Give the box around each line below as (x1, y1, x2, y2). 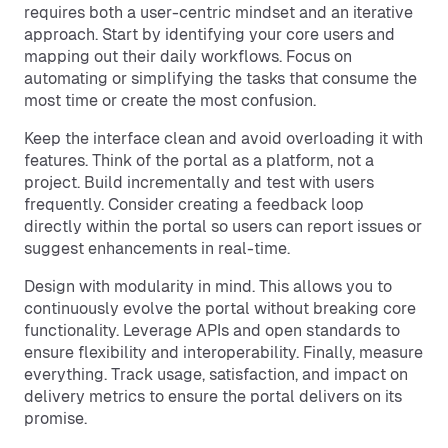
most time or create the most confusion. (24, 91, 316, 110)
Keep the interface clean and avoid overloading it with (24, 129, 423, 148)
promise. (24, 409, 87, 428)
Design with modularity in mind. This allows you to (24, 277, 392, 296)
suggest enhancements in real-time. (24, 239, 290, 258)
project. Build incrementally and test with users (24, 173, 374, 192)
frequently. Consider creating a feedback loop (24, 195, 364, 214)
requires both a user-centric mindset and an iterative (24, 3, 413, 22)
